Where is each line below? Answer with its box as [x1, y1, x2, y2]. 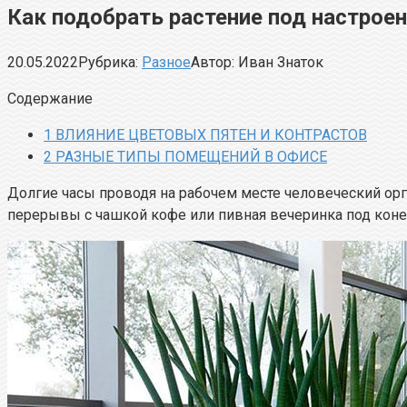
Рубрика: [78, 53, 138, 71]
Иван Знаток [238, 53, 323, 71]
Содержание [7, 89, 93, 107]
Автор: [191, 53, 234, 71]
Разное [142, 53, 191, 71]
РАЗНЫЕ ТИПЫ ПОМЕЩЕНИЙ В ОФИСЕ [52, 147, 327, 165]
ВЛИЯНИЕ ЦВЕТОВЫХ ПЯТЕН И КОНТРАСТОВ [52, 125, 367, 144]
